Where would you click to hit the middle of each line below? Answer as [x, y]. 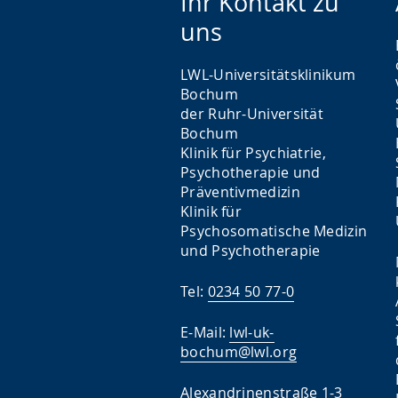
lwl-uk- [252, 332]
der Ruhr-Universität [252, 114]
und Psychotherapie [251, 251]
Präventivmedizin [240, 192]
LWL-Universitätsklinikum [268, 75]
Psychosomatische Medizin [274, 231]
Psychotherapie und [251, 172]
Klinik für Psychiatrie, [253, 153]
